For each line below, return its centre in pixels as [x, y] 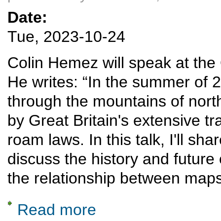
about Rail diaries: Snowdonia [138, 205]
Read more [57, 209]
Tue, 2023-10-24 [66, 37]
